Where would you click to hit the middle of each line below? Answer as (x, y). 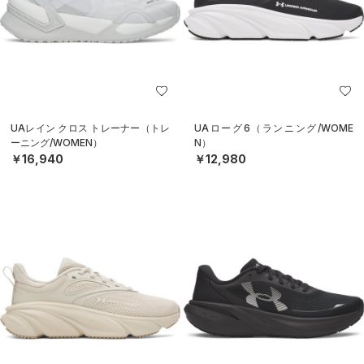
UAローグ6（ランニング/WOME (274, 128)
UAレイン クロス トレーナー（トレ (90, 128)
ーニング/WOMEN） (56, 142)
